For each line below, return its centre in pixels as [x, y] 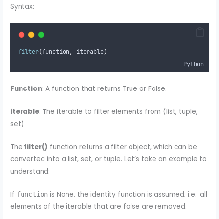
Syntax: [22, 7]
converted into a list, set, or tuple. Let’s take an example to [109, 159]
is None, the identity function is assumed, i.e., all [128, 194]
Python [193, 64]
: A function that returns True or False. [105, 88]
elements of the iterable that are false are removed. [99, 206]
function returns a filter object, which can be [123, 147]
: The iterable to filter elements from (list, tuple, [119, 111]
